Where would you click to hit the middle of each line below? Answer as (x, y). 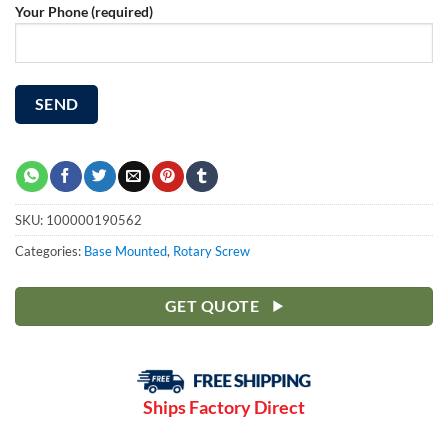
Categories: (49, 250)
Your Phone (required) (84, 12)
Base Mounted (125, 250)
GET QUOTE (212, 305)
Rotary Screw (211, 250)
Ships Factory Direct (224, 407)
